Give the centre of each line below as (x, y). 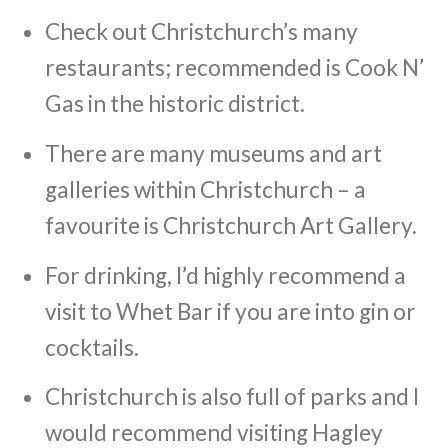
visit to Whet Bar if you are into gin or (230, 311)
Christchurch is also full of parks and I (231, 397)
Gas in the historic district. (174, 104)
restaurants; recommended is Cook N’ (234, 68)
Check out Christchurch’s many (201, 32)
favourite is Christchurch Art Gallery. (230, 225)
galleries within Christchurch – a (205, 189)
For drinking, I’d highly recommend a (225, 275)
